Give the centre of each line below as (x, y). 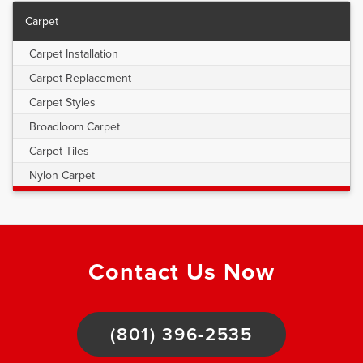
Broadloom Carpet (75, 127)
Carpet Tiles (59, 152)
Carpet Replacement (80, 79)
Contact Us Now (181, 273)
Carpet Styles (62, 103)
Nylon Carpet (62, 176)
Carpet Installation (74, 54)
